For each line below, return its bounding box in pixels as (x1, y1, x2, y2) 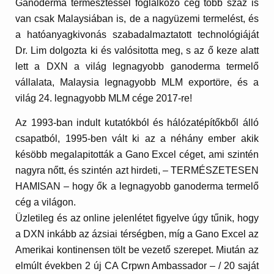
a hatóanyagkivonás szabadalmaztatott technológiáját (15, 29, 259, 40)
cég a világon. (15, 196, 76, 207)
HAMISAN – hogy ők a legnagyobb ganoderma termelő (15, 180, 259, 191)
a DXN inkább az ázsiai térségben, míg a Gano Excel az (15, 228, 259, 239)
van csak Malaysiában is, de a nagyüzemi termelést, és (15, 13, 259, 24)
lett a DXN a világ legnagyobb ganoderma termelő (15, 61, 259, 72)
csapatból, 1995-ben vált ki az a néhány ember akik (15, 133, 259, 144)
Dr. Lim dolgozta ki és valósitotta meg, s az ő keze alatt (15, 45, 259, 56)
